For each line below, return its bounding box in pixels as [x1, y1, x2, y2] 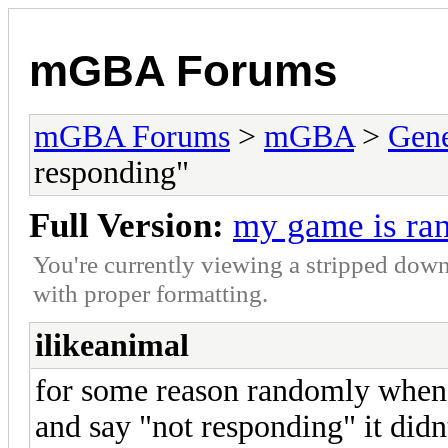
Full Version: [29, 205, 224, 245]
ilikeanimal [35, 327, 189, 363]
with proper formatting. [33, 278, 268, 307]
